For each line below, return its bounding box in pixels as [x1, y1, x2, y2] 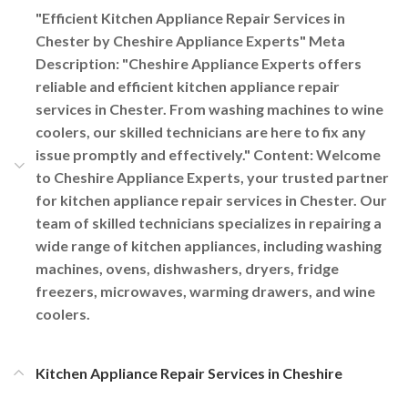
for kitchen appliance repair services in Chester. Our [36, 190, 387, 209]
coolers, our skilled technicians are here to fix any [36, 122, 366, 140]
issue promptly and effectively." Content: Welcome [36, 145, 381, 163]
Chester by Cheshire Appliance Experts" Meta [36, 31, 345, 49]
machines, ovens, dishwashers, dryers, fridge [36, 259, 339, 277]
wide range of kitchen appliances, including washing [36, 236, 382, 254]
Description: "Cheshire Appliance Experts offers [36, 54, 362, 72]
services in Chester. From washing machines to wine [36, 99, 383, 117]
